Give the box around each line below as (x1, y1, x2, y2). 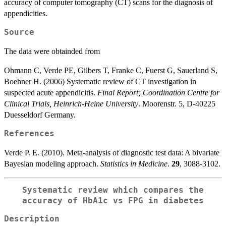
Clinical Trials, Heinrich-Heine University (4, 99, 138, 108)
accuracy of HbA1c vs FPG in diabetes (22, 196, 204, 205)
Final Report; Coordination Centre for (97, 88, 219, 97)
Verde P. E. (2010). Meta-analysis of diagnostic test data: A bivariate (4, 148, 219, 157)
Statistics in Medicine (100, 159, 167, 168)
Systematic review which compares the (22, 185, 204, 195)
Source (4, 27, 34, 37)
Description (4, 214, 60, 224)
